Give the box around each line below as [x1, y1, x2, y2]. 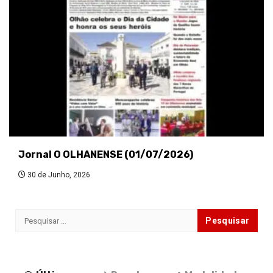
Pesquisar [15, 210, 62, 222]
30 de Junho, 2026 [26, 171, 90, 180]
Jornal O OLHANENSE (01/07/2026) [18, 149, 193, 161]
